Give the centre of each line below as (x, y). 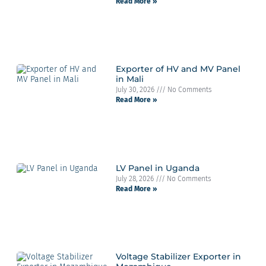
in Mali (129, 79)
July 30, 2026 (136, 90)
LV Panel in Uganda (157, 168)
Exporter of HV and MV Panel (178, 69)
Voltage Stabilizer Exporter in (178, 257)
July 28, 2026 (135, 178)
